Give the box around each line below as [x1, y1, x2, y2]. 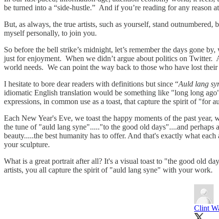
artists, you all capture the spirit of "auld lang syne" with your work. [4, 165, 213, 174]
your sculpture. [4, 140, 50, 149]
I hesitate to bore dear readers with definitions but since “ [4, 79, 178, 88]
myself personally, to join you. [4, 28, 97, 37]
